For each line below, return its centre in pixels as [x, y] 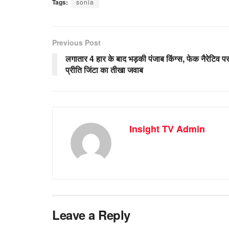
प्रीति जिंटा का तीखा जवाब [104, 70]
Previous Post [76, 42]
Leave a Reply [91, 214]
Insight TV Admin [167, 129]
